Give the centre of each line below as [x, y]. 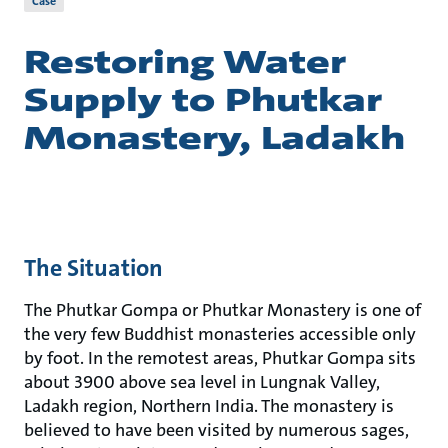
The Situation [93, 268]
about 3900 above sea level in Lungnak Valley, [202, 382]
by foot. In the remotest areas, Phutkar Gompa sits [220, 358]
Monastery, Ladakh [214, 138]
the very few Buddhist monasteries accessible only [220, 334]
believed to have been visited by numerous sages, [216, 430]
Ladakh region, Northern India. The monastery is [209, 406]
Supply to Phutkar [203, 100]
